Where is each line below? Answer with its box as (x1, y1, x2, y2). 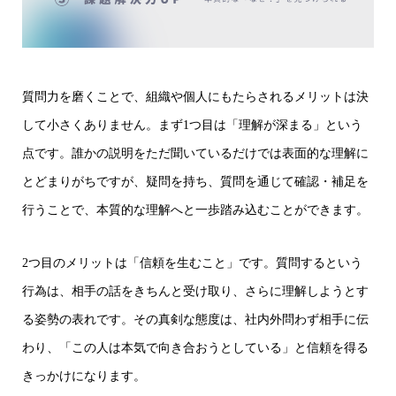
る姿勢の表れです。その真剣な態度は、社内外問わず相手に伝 (22, 313, 369, 326)
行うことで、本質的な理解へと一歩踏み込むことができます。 (22, 203, 369, 217)
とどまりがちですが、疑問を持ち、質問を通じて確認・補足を (22, 175, 369, 188)
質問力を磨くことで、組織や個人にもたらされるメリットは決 (22, 90, 369, 103)
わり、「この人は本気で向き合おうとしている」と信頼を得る (22, 341, 369, 354)
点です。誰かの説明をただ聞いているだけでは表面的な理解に (22, 147, 369, 160)
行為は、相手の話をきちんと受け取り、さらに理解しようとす (22, 285, 369, 298)
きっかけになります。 (22, 369, 146, 383)
